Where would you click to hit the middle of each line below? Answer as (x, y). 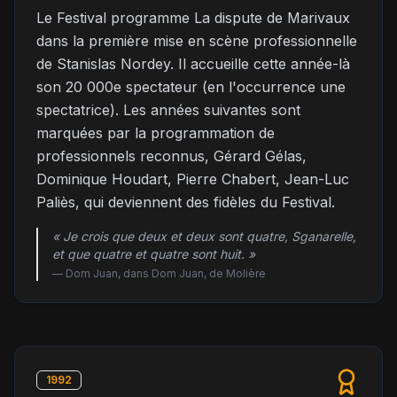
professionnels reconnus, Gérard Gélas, (171, 156)
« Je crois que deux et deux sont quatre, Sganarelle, (204, 236)
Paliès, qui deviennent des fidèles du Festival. (186, 202)
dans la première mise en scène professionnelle (197, 41)
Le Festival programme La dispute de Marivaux (193, 18)
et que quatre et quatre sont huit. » (154, 254)
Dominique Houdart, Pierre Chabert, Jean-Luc (193, 179)
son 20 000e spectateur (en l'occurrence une (191, 87)
